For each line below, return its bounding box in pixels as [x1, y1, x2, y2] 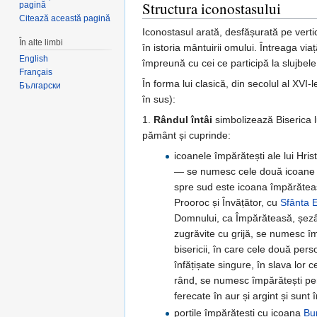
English [19, 54, 49, 64]
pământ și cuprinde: [142, 129, 231, 142]
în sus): [142, 93, 175, 105]
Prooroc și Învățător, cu [173, 197, 280, 209]
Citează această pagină [19, 13, 111, 23]
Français [19, 67, 53, 78]
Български [19, 81, 62, 91]
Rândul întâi [154, 114, 212, 126]
